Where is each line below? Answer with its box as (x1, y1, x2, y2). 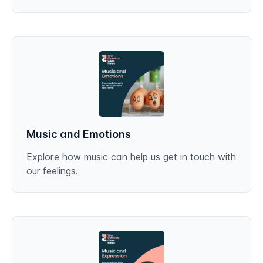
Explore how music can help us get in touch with (26, 151, 236, 163)
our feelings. (26, 165, 78, 177)
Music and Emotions (26, 128, 131, 140)
